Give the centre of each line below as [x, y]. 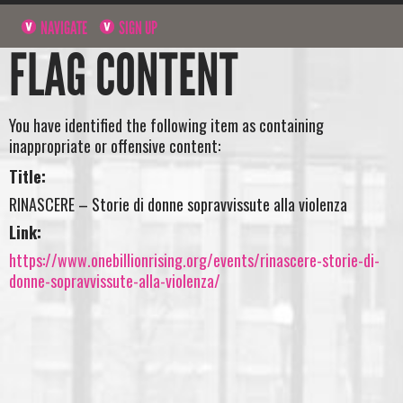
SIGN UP [137, 27]
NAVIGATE [63, 27]
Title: [27, 176]
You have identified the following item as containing [166, 125]
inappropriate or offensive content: [115, 146]
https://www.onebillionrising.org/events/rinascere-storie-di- [194, 260]
